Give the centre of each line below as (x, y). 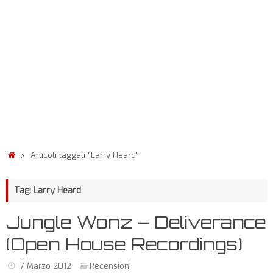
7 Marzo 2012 (45, 266)
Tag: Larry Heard (48, 190)
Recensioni (111, 266)
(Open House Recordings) (124, 244)
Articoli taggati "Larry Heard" (85, 155)
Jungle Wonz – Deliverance (136, 222)
